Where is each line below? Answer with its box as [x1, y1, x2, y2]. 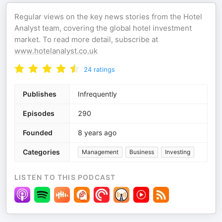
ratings [94, 65, 115, 73]
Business [129, 148, 154, 156]
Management [82, 148, 118, 156]
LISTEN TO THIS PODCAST [14, 173, 116, 181]
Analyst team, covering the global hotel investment [14, 23, 192, 33]
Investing [165, 148, 190, 156]
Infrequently [78, 90, 117, 98]
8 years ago [78, 128, 116, 137]
